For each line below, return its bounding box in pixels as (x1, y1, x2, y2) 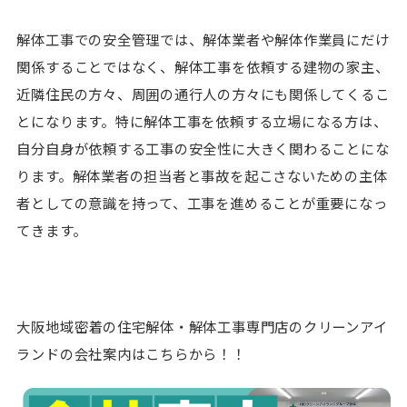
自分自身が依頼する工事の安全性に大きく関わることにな (16, 138, 390, 159)
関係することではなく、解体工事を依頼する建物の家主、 (16, 56, 390, 77)
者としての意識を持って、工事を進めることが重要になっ (16, 193, 388, 213)
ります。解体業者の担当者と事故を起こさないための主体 (16, 165, 388, 186)
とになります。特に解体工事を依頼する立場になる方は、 (16, 111, 388, 132)
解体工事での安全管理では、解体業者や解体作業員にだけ (16, 29, 390, 50)
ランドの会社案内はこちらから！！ (16, 343, 246, 364)
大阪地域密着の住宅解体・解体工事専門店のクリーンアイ (16, 316, 388, 337)
